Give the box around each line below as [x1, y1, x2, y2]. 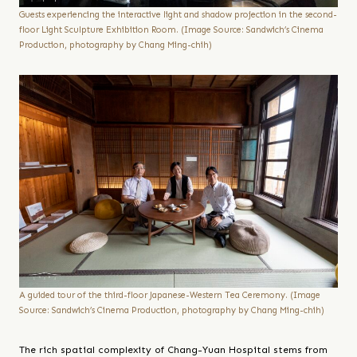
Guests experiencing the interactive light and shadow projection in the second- [19, 10, 337, 21]
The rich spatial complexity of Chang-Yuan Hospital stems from [19, 343, 328, 355]
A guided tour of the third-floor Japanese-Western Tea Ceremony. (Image [19, 289, 320, 300]
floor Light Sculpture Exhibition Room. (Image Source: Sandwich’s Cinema [19, 25, 324, 36]
